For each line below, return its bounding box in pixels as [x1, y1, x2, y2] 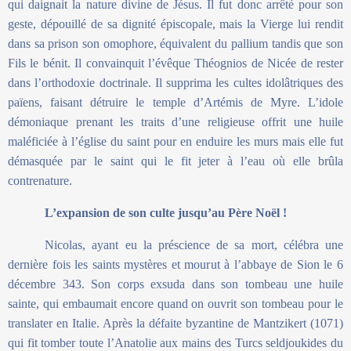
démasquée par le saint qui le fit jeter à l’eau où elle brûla [8, 154, 343, 168]
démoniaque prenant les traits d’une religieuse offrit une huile [8, 115, 343, 129]
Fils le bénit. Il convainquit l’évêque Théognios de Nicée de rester [8, 56, 343, 71]
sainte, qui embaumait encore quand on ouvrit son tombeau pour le [8, 297, 343, 311]
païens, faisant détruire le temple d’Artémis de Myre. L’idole [8, 96, 343, 110]
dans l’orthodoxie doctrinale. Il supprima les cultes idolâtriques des [8, 76, 343, 90]
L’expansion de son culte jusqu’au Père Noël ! [45, 206, 288, 220]
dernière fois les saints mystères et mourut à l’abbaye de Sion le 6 [8, 258, 343, 272]
